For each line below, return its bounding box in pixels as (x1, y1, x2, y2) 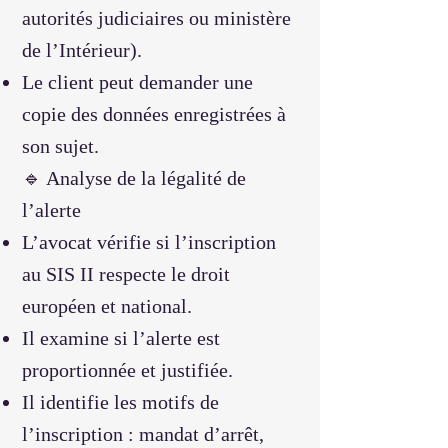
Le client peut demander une (22, 71, 253, 93)
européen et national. (22, 295, 192, 317)
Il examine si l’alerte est (22, 327, 220, 349)
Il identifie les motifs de (22, 391, 219, 413)
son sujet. (22, 135, 99, 157)
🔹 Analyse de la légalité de (22, 167, 246, 189)
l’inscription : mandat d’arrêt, (22, 423, 264, 445)
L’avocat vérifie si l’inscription (22, 231, 276, 253)
